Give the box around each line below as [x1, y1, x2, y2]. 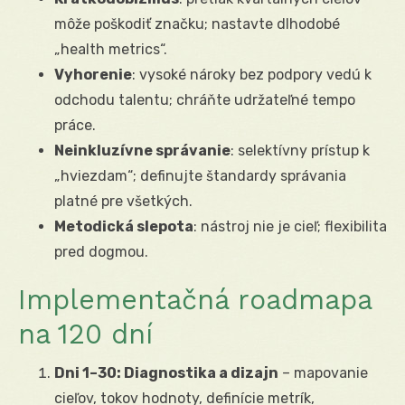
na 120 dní [18, 317, 153, 350]
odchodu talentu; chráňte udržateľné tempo [54, 90, 355, 108]
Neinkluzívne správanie [54, 141, 231, 159]
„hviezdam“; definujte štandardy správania [54, 166, 346, 184]
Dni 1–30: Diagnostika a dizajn [54, 363, 278, 381]
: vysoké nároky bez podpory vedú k [132, 65, 372, 83]
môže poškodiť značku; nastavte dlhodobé [54, 14, 340, 33]
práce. [54, 116, 96, 134]
